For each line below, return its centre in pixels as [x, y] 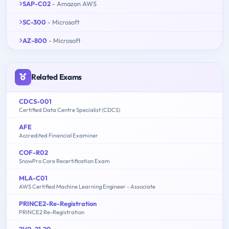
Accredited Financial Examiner [59, 135]
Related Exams [57, 77]
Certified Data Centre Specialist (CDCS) [70, 110]
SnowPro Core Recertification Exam [64, 161]
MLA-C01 [33, 178]
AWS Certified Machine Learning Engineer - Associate [87, 186]
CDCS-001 [35, 101]
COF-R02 [33, 152]
